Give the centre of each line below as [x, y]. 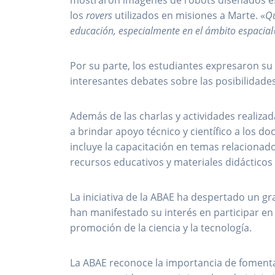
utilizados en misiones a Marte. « [189, 16]
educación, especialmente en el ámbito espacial [172, 31]
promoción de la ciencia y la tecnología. [161, 228]
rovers [99, 16]
